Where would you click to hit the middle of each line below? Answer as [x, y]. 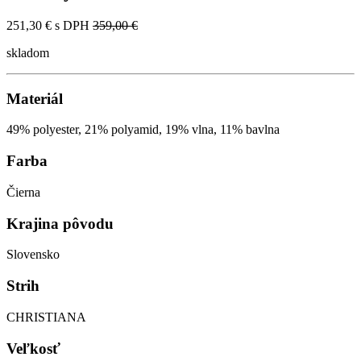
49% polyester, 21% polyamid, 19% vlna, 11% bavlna [143, 130]
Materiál [35, 98]
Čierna [23, 192]
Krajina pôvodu [60, 223]
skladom [28, 53]
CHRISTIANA [46, 317]
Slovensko [33, 255]
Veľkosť [33, 348]
